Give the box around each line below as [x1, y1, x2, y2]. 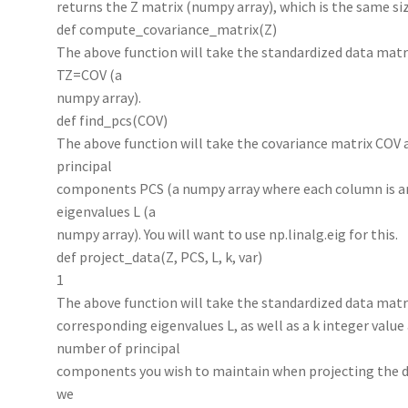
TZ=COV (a [56, 65, 123, 84]
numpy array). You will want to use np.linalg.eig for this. [56, 224, 399, 243]
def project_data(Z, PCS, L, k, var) [56, 247, 263, 266]
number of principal [56, 338, 181, 357]
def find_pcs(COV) [56, 110, 168, 129]
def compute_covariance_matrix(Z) [56, 19, 278, 38]
